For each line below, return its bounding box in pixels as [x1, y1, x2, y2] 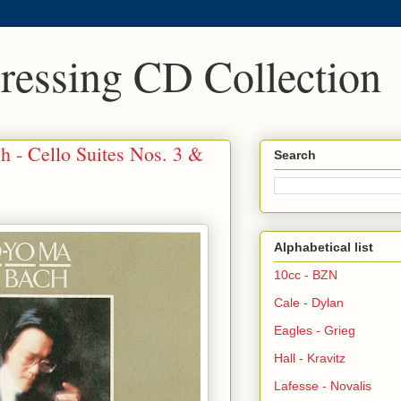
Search [274, 148, 316, 163]
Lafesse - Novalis [274, 378, 371, 393]
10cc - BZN [274, 267, 337, 282]
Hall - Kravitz [274, 350, 346, 365]
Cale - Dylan [274, 294, 344, 310]
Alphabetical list [274, 239, 373, 254]
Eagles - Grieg [274, 322, 355, 337]
